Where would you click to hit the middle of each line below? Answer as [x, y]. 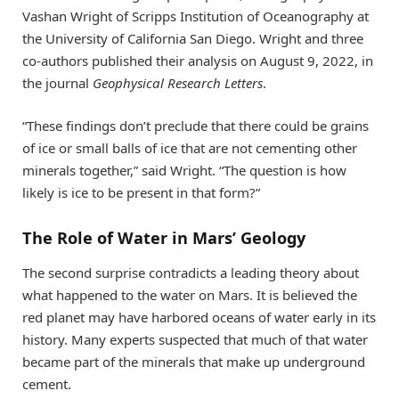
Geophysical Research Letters [178, 83]
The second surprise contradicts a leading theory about [191, 273]
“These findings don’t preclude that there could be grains [195, 126]
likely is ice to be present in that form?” [141, 193]
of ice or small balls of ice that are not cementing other [190, 148]
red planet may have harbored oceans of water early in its [199, 318]
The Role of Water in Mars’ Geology [164, 237]
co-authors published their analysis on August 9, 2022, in [198, 61]
